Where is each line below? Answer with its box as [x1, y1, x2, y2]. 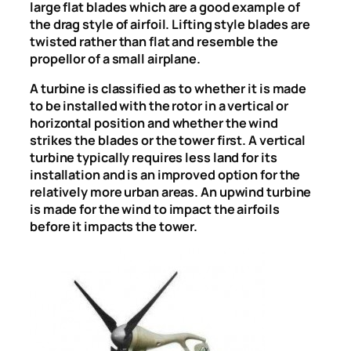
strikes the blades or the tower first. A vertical [30, 131, 306, 149]
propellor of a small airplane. [30, 49, 201, 67]
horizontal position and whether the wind [30, 114, 278, 132]
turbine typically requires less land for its [30, 148, 277, 166]
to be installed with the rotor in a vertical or [30, 96, 289, 114]
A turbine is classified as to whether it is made [30, 79, 307, 97]
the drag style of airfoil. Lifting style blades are [30, 15, 310, 33]
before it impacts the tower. [30, 217, 198, 235]
